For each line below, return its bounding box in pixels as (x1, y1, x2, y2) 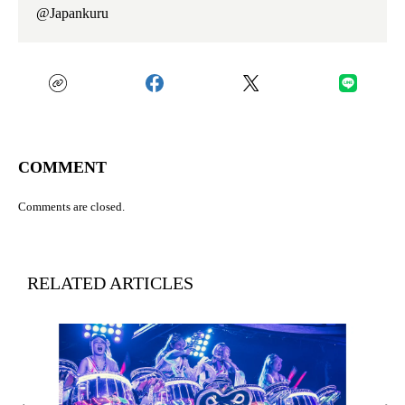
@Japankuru (36, 5, 108, 22)
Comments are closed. (18, 200, 125, 214)
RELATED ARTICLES (27, 273, 193, 294)
